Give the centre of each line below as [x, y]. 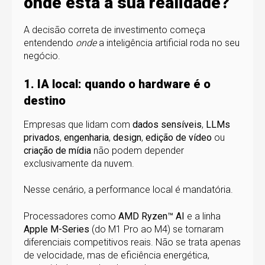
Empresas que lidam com [78, 125]
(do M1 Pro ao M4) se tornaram [156, 229]
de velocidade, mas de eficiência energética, [117, 255]
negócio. [42, 56]
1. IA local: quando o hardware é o [117, 84]
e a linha [203, 216]
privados [42, 138]
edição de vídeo [179, 138]
